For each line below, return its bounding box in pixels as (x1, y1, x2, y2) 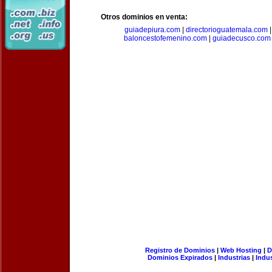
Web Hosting (220, 246, 262, 254)
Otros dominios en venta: (101, 13, 188, 21)
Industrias (218, 254, 250, 261)
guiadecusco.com (212, 34, 271, 42)
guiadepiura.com (124, 25, 180, 34)
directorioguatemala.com (186, 25, 268, 34)
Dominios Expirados (148, 254, 212, 261)
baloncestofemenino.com (124, 34, 207, 42)
